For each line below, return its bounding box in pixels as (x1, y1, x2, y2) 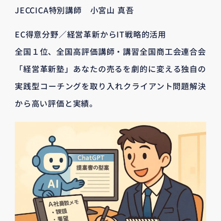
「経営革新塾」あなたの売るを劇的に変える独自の (15, 63, 206, 75)
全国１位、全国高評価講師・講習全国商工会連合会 (15, 45, 206, 58)
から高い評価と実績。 (15, 97, 98, 110)
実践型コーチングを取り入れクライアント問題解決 (15, 80, 206, 92)
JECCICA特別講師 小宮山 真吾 (15, 4, 134, 16)
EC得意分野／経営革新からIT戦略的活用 (15, 28, 166, 40)
